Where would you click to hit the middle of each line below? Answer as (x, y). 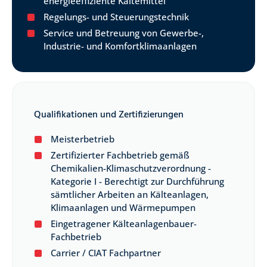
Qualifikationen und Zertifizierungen (109, 115)
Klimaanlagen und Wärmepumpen (123, 207)
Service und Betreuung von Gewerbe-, (124, 33)
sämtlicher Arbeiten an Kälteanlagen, (130, 194)
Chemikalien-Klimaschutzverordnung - (131, 168)
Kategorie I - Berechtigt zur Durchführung (137, 181)
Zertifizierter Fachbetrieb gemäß (120, 155)
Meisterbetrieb (83, 139)
